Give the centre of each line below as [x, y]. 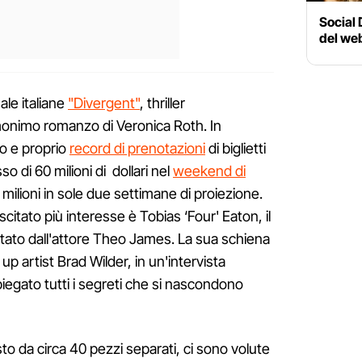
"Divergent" [104, 103]
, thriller [162, 103]
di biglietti [236, 148]
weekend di [209, 170]
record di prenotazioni [137, 148]
